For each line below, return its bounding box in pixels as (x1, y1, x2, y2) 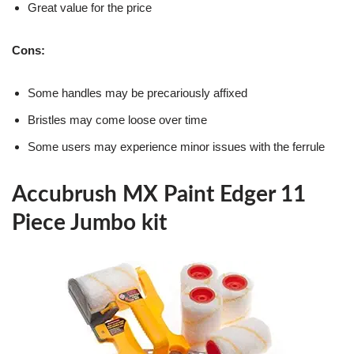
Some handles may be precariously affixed (28, 86, 247, 100)
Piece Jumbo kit (12, 212, 167, 235)
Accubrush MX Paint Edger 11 (12, 183, 306, 206)
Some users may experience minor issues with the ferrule (28, 140, 325, 154)
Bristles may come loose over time (28, 113, 207, 127)
